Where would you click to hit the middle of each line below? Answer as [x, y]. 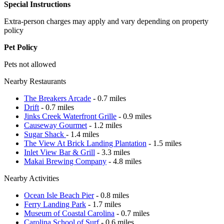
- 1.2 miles [104, 125]
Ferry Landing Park [55, 204]
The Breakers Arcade [57, 98]
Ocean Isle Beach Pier [59, 195]
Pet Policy [21, 47]
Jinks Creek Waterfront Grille [70, 116]
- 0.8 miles [111, 195]
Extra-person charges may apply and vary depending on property [106, 21]
